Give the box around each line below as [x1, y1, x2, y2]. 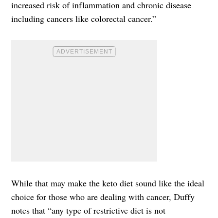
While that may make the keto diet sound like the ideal [11, 177, 204, 189]
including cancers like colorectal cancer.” [11, 12, 156, 24]
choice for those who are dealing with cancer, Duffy [11, 190, 195, 202]
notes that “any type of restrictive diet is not [11, 204, 165, 216]
